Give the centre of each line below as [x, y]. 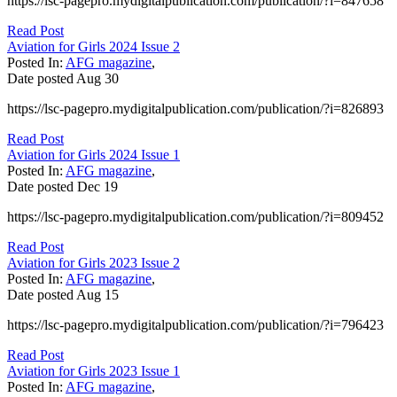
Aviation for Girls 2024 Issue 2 [93, 47]
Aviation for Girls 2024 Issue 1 [93, 155]
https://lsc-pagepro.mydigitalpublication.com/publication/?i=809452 [195, 217]
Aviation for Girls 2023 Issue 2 [93, 263]
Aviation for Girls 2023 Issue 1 [93, 371]
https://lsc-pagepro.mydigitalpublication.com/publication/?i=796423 [195, 325]
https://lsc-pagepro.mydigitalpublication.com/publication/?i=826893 [195, 109]
